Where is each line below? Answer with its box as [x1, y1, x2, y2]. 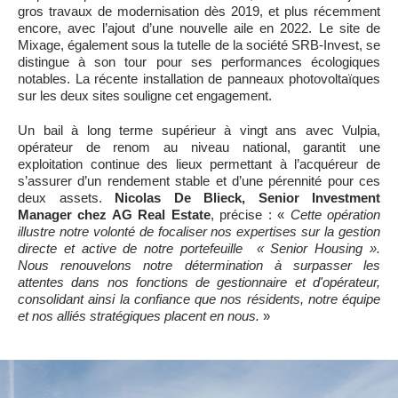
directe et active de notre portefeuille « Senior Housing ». [18, 241, 380, 256]
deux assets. [18, 190, 115, 205]
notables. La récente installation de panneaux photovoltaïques [18, 71, 380, 86]
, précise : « [210, 207, 291, 222]
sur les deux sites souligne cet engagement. [18, 88, 275, 103]
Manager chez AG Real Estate [18, 207, 211, 222]
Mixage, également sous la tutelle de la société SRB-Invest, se [18, 37, 380, 52]
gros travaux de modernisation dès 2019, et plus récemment [18, 4, 380, 19]
